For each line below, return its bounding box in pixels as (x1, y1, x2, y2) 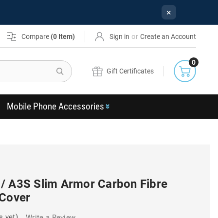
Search (72, 61, 95, 70)
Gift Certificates (107, 67, 154, 75)
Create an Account (140, 32, 197, 40)
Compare (21, 32, 51, 40)
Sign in (109, 32, 130, 40)
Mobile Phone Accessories (6, 101, 104, 112)
